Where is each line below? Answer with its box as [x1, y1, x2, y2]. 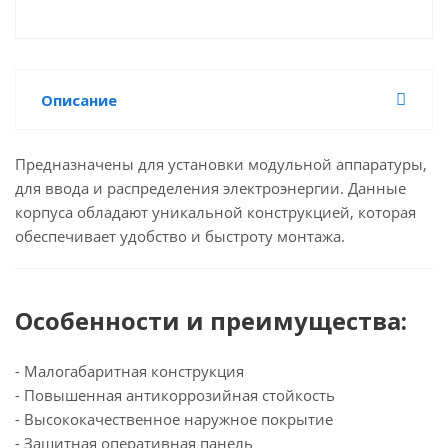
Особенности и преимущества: [15, 304, 407, 337]
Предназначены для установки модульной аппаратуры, [15, 154, 427, 174]
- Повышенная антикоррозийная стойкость [15, 385, 335, 405]
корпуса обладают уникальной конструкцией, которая [15, 202, 416, 222]
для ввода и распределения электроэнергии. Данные [15, 178, 406, 198]
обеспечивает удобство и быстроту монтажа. [15, 226, 345, 246]
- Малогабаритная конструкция [15, 361, 244, 381]
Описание [41, 90, 117, 110]
